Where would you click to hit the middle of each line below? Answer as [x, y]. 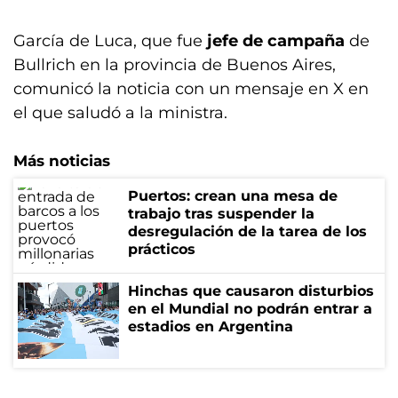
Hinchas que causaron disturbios [251, 291]
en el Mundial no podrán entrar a [250, 309]
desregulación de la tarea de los [247, 231]
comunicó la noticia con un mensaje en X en [191, 89]
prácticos [162, 249]
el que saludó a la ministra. [120, 113]
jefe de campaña [276, 41]
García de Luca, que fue [110, 41]
